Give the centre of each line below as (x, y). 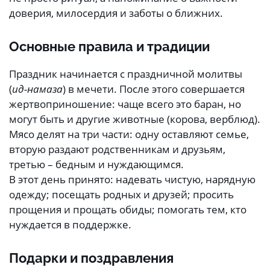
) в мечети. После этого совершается (154, 89)
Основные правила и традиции (109, 47)
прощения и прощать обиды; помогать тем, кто (128, 210)
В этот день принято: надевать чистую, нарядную (132, 180)
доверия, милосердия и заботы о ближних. (116, 13)
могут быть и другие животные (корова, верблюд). (135, 119)
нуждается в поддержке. (70, 225)
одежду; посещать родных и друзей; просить (121, 195)
